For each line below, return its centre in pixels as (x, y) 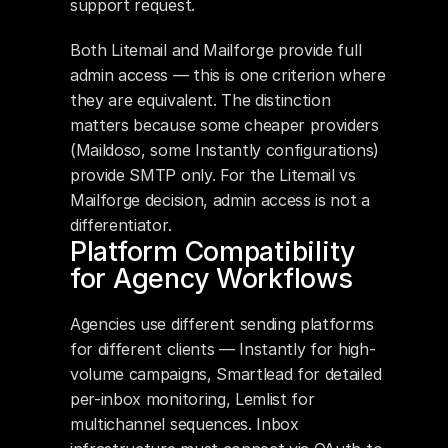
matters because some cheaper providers (224, 125)
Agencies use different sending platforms (222, 324)
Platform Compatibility (213, 251)
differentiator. (121, 225)
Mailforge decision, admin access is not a (220, 200)
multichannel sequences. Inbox (184, 424)
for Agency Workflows (211, 278)
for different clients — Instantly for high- (223, 349)
